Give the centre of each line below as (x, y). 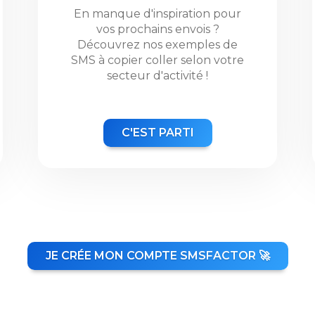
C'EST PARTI (157, 133)
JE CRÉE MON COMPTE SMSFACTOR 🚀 (157, 256)
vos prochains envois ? (157, 29)
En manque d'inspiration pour (157, 14)
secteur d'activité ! (157, 76)
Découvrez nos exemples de (157, 45)
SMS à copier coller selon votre (157, 60)
